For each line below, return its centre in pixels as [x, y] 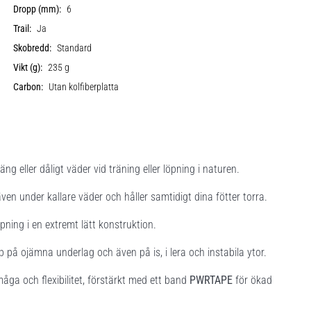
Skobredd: [33, 48]
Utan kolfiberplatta [84, 87]
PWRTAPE [211, 280]
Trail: [23, 28]
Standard [75, 48]
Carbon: [28, 87]
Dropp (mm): [37, 9]
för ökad [252, 280]
